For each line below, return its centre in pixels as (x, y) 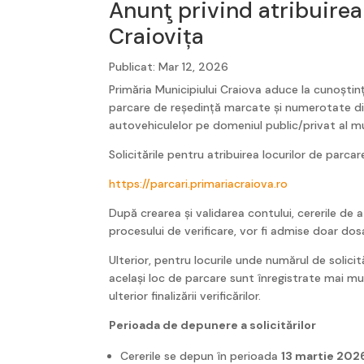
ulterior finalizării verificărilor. (185, 295)
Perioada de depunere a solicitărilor (213, 325)
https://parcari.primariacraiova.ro (199, 183)
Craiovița (157, 36)
